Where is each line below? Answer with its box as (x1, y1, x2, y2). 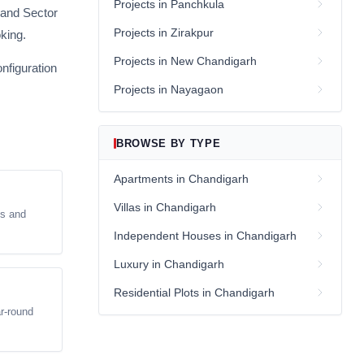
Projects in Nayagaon (114, 82, 223, 96)
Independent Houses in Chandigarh (114, 228, 297, 242)
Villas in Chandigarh (114, 200, 216, 214)
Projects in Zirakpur (114, 25, 214, 39)
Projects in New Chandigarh (114, 54, 257, 67)
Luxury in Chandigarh (114, 257, 224, 271)
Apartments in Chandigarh (114, 171, 249, 185)
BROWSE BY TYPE (116, 136, 221, 149)
